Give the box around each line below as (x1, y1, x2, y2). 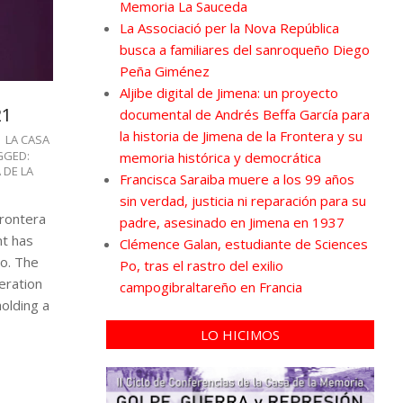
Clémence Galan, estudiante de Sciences (119, 234, 368, 253)
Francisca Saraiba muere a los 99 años (119, 169, 354, 188)
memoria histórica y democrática (119, 148, 321, 166)
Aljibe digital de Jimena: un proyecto (119, 83, 338, 102)
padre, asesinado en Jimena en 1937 (119, 212, 345, 231)
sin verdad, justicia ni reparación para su (119, 191, 366, 210)
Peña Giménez (119, 61, 210, 80)
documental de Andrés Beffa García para (119, 104, 370, 123)
